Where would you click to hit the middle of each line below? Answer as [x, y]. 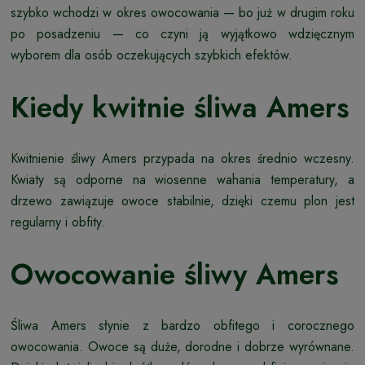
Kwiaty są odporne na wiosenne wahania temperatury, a [182, 180]
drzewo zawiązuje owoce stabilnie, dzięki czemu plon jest [182, 201]
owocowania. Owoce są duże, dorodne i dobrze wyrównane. [182, 347]
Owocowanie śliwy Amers [175, 275]
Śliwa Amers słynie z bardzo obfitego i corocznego [182, 326]
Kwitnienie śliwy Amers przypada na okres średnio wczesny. [182, 159]
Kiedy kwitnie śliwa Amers [180, 108]
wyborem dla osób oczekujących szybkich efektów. [152, 55]
